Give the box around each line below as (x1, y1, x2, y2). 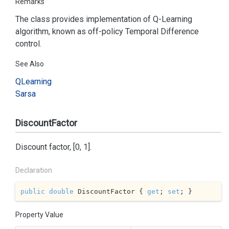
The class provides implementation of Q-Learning (15, 14, 192, 24)
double (49, 187, 74, 195)
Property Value (15, 211, 63, 219)
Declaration (15, 166, 52, 174)
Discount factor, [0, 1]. (15, 142, 91, 152)
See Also (15, 60, 44, 68)
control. (15, 39, 41, 49)
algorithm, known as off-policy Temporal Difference (15, 27, 199, 36)
